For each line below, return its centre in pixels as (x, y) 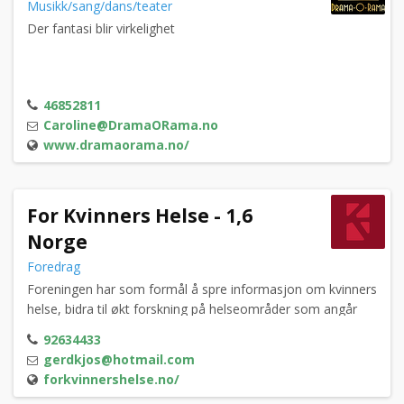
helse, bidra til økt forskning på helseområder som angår (192, 309)
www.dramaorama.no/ (116, 145)
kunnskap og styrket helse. (104, 349)
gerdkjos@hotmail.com (119, 360)
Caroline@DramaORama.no (131, 125)
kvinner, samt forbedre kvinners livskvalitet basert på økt (191, 329)
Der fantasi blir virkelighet (101, 29)
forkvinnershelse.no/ (111, 380)
